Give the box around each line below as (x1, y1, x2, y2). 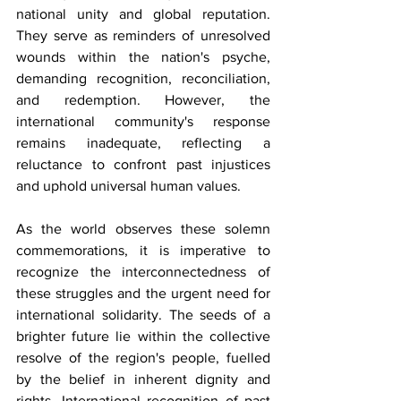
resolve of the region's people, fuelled (16, 349, 270, 365)
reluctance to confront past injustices (16, 156, 270, 172)
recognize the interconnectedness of (16, 263, 270, 279)
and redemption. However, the (16, 91, 270, 107)
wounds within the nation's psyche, (16, 48, 270, 64)
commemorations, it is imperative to (16, 242, 270, 258)
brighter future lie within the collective (16, 328, 270, 344)
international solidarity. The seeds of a (16, 306, 270, 322)
